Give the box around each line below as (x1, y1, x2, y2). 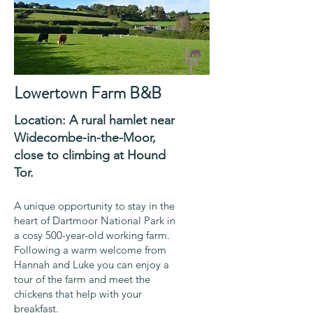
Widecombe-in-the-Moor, (14, 129, 156, 145)
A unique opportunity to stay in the (14, 198, 175, 212)
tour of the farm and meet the (14, 272, 150, 286)
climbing (62, 147, 110, 163)
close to (14, 147, 62, 163)
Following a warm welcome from (14, 242, 166, 256)
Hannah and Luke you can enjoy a (14, 257, 169, 271)
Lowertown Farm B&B (14, 80, 161, 105)
